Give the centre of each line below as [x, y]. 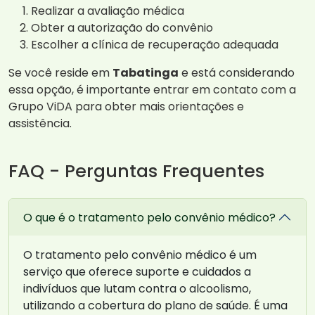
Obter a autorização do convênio [122, 28]
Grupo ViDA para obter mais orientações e [126, 107]
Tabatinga [146, 73]
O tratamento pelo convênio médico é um [140, 255]
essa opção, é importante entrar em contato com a [152, 90]
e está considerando [237, 73]
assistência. [40, 124]
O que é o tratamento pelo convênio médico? [149, 217]
